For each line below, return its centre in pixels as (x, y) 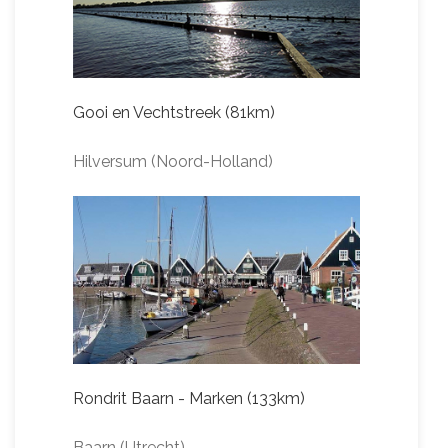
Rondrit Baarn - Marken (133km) (189, 399)
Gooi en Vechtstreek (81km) (174, 113)
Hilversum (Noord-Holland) (173, 162)
